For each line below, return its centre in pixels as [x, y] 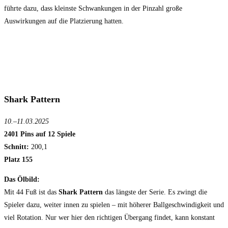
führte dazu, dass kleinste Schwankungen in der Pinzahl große [93, 9]
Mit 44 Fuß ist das [31, 192]
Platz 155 [18, 160]
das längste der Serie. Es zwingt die [155, 192]
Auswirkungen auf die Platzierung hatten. [64, 21]
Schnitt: [17, 147]
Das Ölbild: [22, 180]
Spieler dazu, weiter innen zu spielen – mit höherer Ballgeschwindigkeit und [114, 205]
